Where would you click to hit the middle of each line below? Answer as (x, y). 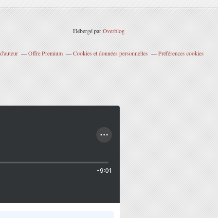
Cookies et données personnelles (110, 53)
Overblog (114, 31)
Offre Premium (45, 53)
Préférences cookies (181, 53)
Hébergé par (88, 31)
